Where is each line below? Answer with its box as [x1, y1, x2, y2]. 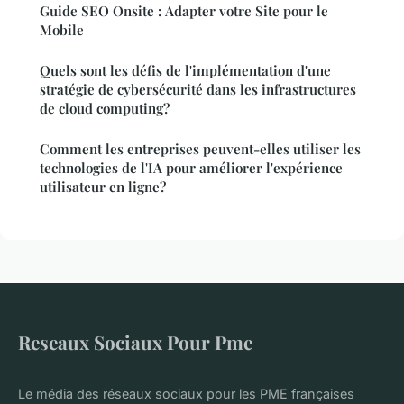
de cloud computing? [40, 99, 170, 118]
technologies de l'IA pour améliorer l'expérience [40, 159, 343, 178]
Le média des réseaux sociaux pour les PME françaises [18, 386, 354, 402]
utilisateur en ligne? [40, 178, 166, 197]
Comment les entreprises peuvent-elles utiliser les [40, 140, 361, 159]
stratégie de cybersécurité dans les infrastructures [40, 80, 356, 99]
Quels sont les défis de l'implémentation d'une [40, 61, 331, 80]
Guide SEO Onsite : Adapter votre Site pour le [40, 2, 328, 21]
